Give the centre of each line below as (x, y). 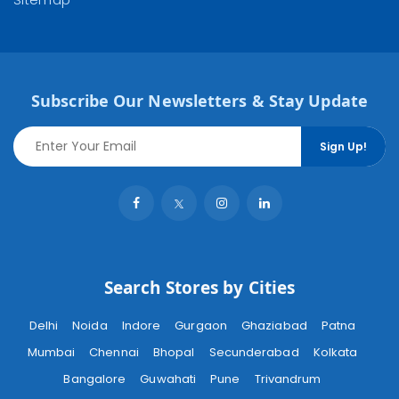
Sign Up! (343, 146)
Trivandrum (288, 379)
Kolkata (335, 352)
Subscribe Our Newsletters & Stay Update (199, 101)
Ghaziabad (274, 325)
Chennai (114, 352)
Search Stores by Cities (199, 288)
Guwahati (168, 379)
